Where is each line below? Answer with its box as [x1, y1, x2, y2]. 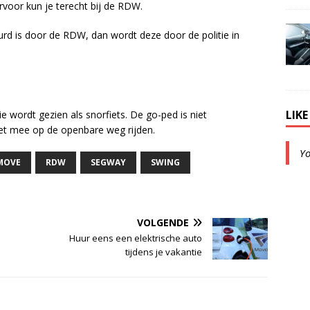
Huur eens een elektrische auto [69, 231, 203, 244]
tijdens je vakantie [125, 245, 203, 258]
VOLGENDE [137, 215, 190, 229]
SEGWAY [91, 156, 126, 168]
